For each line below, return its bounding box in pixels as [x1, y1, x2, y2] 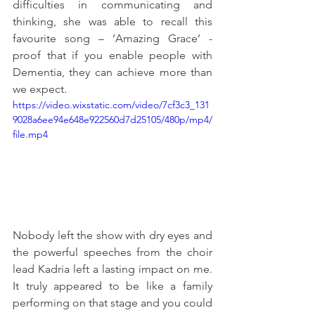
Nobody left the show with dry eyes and [13, 228, 212, 242]
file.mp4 [13, 127, 48, 141]
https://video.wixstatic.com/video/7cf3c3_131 [13, 98, 210, 111]
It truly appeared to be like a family [13, 278, 212, 292]
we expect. [13, 82, 70, 96]
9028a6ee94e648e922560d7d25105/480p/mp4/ [13, 112, 212, 126]
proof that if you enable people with [13, 48, 212, 62]
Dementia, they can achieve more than [13, 65, 212, 79]
